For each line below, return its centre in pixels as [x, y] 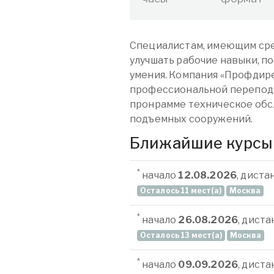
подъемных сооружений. [191, 119]
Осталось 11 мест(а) [180, 191]
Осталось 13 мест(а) [181, 235]
